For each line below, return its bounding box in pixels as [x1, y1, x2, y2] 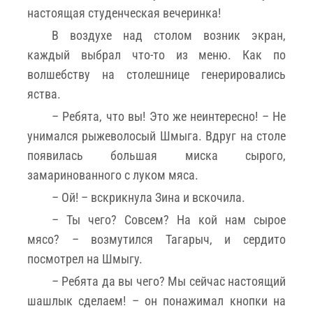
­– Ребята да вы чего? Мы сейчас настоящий [52, 273, 286, 289]
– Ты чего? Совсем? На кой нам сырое [52, 212, 286, 227]
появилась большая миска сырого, [27, 147, 286, 163]
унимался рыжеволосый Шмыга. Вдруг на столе [27, 128, 286, 143]
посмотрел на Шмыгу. [27, 251, 143, 266]
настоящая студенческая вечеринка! [27, 5, 221, 20]
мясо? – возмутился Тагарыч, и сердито [27, 231, 286, 247]
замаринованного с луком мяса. [27, 167, 198, 182]
